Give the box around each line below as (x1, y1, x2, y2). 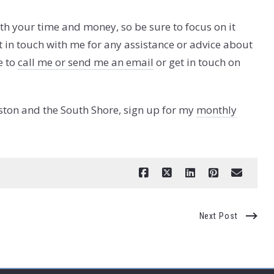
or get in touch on (154, 54, 240, 69)
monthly (196, 102, 237, 117)
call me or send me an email (18, 54, 154, 69)
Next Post (199, 210, 239, 221)
